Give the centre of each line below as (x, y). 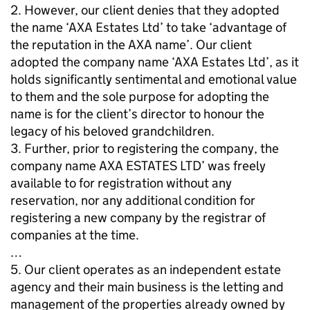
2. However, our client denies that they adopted (145, 10)
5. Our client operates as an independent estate (146, 270)
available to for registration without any (121, 183)
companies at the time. (75, 235)
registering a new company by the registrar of (138, 218)
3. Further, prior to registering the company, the (145, 148)
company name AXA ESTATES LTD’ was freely (138, 166)
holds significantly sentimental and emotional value (154, 79)
